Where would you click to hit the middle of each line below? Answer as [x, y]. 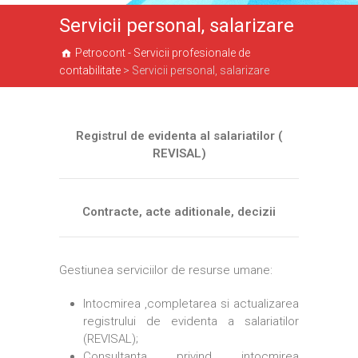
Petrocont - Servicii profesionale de [163, 53]
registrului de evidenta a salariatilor [191, 321]
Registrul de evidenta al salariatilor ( [179, 136]
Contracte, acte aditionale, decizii [179, 212]
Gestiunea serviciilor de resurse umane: [166, 270]
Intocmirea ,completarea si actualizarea [191, 304]
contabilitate [90, 70]
